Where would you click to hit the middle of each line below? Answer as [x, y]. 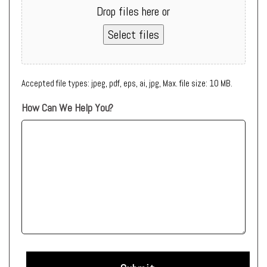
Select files [133, 35]
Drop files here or [133, 12]
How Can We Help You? [67, 108]
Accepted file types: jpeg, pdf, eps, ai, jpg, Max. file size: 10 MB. [127, 83]
